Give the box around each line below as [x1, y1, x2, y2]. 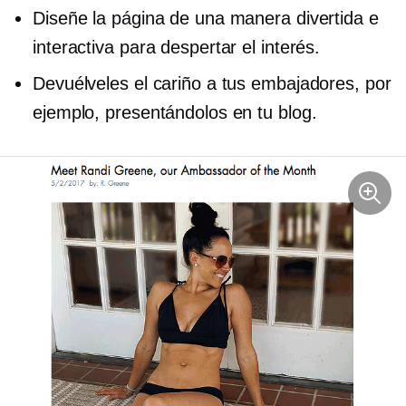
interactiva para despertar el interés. [33, 36, 321, 57]
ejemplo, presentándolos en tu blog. [33, 101, 317, 122]
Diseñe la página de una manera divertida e [33, 7, 379, 28]
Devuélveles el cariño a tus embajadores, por [33, 72, 391, 93]
